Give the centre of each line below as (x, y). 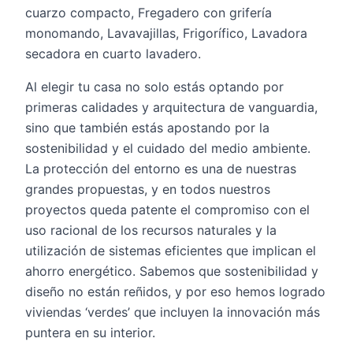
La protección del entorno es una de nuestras (161, 169)
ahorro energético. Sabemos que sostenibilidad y (172, 271)
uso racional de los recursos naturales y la (151, 230)
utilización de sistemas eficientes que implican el (171, 251)
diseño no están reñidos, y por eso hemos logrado (175, 292)
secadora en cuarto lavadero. (113, 54)
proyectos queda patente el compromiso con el (167, 210)
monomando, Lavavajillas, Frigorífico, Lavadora (166, 33)
